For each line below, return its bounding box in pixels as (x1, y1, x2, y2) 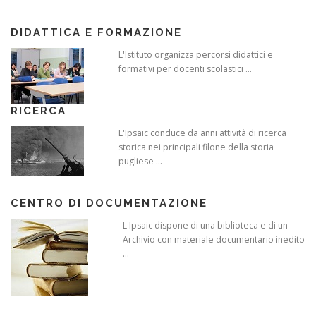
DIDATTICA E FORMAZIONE (11, 25, 182, 39)
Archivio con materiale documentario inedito (123, 233, 305, 245)
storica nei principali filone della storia (119, 140, 274, 153)
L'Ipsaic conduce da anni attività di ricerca (119, 126, 286, 139)
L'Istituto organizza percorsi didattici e (119, 48, 273, 61)
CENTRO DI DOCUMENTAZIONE (11, 196, 207, 209)
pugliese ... (119, 154, 162, 167)
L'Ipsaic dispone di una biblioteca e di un (123, 219, 288, 231)
